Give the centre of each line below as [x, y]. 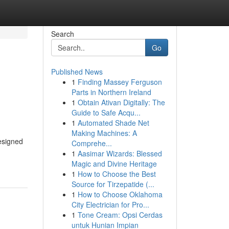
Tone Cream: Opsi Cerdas [120, 215]
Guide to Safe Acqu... [106, 112]
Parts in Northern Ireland [111, 92]
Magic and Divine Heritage [114, 164]
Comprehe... [91, 143]
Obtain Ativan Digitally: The [121, 102]
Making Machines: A [104, 133]
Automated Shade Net [113, 123]
